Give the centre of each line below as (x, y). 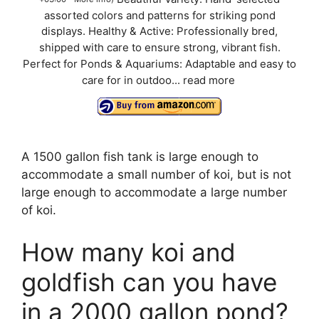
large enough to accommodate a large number (154, 192)
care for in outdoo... (132, 81)
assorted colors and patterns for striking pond (159, 15)
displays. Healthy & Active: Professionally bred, (159, 32)
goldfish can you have (149, 282)
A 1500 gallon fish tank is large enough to (140, 156)
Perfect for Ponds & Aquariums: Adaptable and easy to (159, 64)
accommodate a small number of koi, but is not (156, 174)
